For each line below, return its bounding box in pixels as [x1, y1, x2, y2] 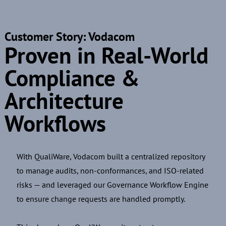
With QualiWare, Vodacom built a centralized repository [17, 151, 205, 162]
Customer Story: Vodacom [4, 29, 135, 45]
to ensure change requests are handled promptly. [17, 194, 186, 204]
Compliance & [4, 63, 140, 93]
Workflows [4, 108, 106, 138]
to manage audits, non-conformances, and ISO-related [17, 165, 204, 176]
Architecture [4, 86, 124, 116]
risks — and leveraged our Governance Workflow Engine [17, 180, 209, 190]
